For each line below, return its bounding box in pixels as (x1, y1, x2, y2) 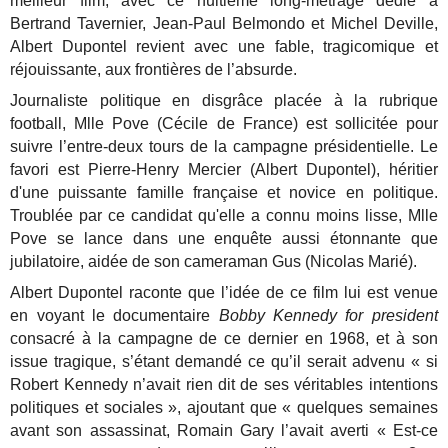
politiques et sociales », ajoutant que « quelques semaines (10, 399, 438, 417)
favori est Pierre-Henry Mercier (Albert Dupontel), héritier (10, 161, 438, 179)
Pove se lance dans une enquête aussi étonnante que (10, 230, 438, 248)
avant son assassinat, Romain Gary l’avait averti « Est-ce (10, 422, 438, 440)
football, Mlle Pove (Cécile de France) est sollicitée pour (10, 115, 438, 133)
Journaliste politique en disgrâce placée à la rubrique (10, 92, 438, 110)
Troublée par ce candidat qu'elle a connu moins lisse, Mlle (10, 207, 438, 225)
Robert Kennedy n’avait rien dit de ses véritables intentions (10, 376, 438, 394)
